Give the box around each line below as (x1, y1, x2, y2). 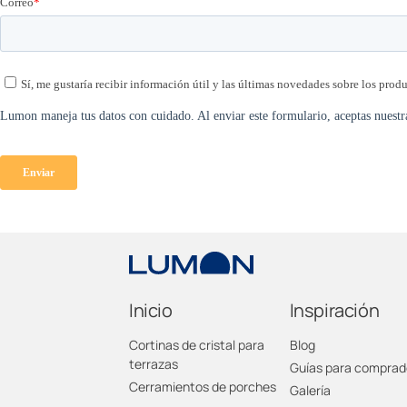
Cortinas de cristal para (129, 335, 264, 353)
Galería (289, 381, 331, 399)
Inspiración (289, 297, 380, 323)
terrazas (129, 354, 178, 372)
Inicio (129, 297, 173, 323)
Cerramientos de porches (129, 377, 276, 395)
